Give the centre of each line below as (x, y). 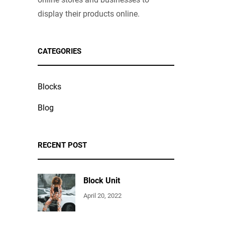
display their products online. (89, 14)
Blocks (50, 86)
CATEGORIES (60, 51)
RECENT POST (63, 145)
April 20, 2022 (103, 195)
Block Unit (102, 180)
